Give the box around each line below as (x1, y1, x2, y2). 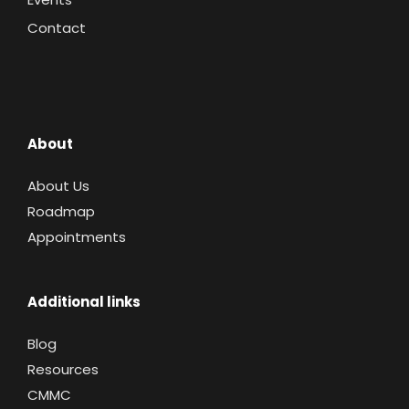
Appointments (27, 226, 126, 246)
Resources (27, 359, 99, 379)
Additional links (27, 291, 141, 311)
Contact (27, 17, 86, 37)
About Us (27, 175, 89, 195)
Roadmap (27, 201, 95, 221)
